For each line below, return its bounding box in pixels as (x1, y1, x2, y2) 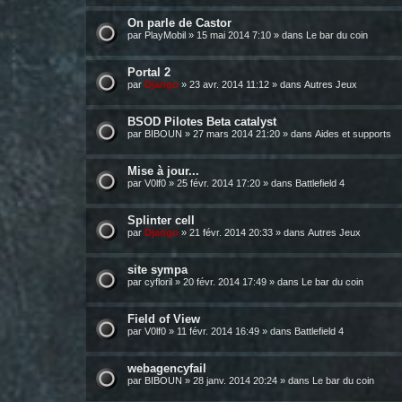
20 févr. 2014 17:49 (183, 276, 267, 287)
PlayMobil (144, 30, 186, 40)
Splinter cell (127, 214, 195, 227)
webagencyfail (127, 362, 206, 375)
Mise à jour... (127, 164, 199, 178)
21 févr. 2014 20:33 (189, 227, 273, 238)
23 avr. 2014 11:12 (189, 79, 269, 90)
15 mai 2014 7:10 (197, 30, 271, 40)
